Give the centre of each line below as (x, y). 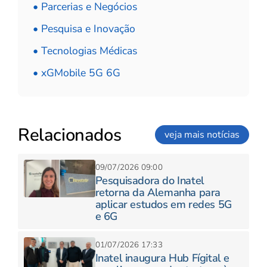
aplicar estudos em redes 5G (163, 204)
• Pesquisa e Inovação (84, 29)
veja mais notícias (202, 135)
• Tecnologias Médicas (85, 50)
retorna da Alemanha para (158, 192)
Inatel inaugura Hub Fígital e (162, 258)
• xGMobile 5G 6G (76, 72)
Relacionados (70, 134)
